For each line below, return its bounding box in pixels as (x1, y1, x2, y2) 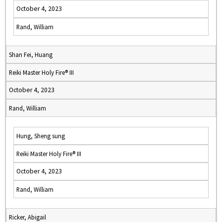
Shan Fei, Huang (9, 51, 53, 58)
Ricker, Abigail (9, 213, 46, 221)
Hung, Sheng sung (16, 132, 65, 140)
